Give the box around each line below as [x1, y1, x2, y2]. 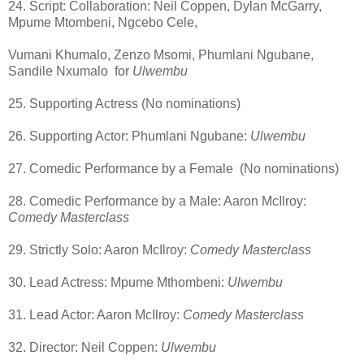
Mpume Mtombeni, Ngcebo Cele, [8, 15, 197, 30]
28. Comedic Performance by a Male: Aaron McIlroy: [8, 194, 306, 209]
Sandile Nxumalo [8, 64, 111, 79]
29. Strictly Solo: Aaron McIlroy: [8, 243, 190, 258]
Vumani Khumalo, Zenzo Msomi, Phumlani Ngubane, [8, 48, 314, 63]
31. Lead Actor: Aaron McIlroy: [8, 308, 183, 323]
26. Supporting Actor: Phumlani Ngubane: [8, 129, 250, 144]
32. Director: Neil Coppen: [8, 340, 161, 355]
